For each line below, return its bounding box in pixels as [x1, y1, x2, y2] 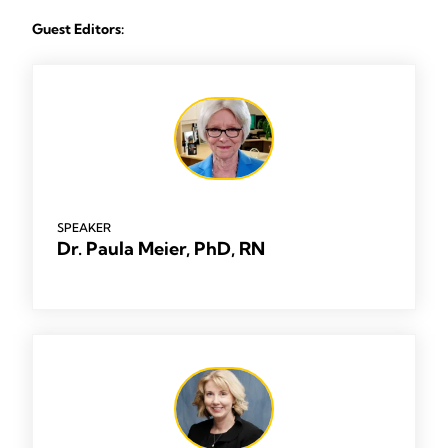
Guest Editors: [32, 20, 127, 38]
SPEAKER [57, 220, 111, 236]
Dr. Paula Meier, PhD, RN [57, 237, 265, 261]
